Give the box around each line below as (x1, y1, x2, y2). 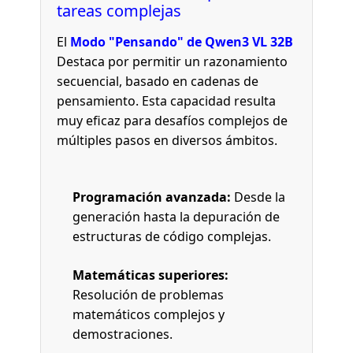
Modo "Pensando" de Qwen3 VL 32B (70, 33, 294, 51)
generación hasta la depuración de (72, 208, 281, 226)
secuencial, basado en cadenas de (57, 72, 259, 91)
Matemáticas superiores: (72, 266, 229, 284)
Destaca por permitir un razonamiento (57, 53, 288, 71)
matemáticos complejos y (72, 306, 225, 324)
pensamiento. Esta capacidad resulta (57, 92, 277, 110)
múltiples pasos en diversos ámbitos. (57, 132, 278, 150)
